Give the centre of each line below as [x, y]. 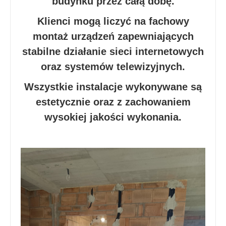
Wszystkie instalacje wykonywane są [113, 87]
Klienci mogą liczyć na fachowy [113, 21]
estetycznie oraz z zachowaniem [113, 102]
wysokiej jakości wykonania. [113, 117]
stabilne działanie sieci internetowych [113, 52]
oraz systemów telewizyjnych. [113, 67]
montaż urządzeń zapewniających [113, 37]
